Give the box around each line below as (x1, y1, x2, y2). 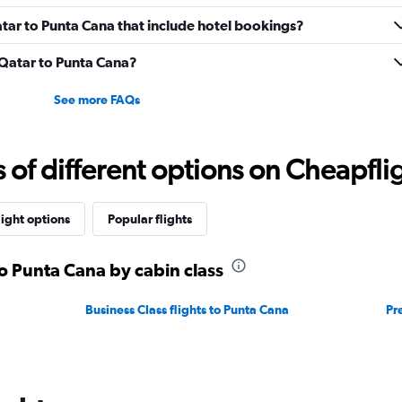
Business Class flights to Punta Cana (85, 302, 290, 317)
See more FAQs (53, 92, 140, 107)
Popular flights (107, 212, 192, 226)
